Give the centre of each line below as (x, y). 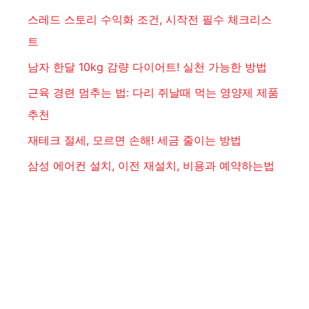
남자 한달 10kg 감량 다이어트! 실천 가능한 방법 (147, 67)
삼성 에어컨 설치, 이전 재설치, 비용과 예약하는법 (151, 166)
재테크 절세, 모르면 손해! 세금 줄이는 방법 (134, 140)
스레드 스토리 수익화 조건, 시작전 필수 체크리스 (150, 20)
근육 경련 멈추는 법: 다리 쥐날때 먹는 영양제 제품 (153, 93)
